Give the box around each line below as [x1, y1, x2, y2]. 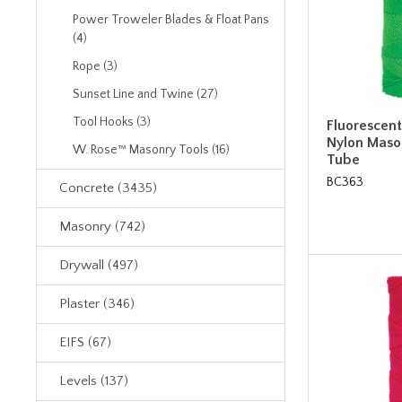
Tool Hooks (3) [73, 115, 151, 129]
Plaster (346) [59, 296, 135, 311]
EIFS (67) [59, 335, 111, 350]
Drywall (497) [59, 258, 138, 273]
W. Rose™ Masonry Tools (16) [73, 143, 230, 157]
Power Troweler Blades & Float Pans [73, 13, 269, 27]
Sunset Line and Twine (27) [73, 87, 218, 101]
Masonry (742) [59, 219, 145, 234]
